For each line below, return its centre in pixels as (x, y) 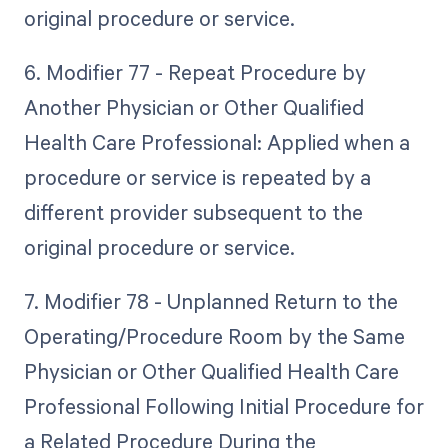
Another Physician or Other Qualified (193, 107)
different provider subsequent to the (193, 212)
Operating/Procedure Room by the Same (214, 336)
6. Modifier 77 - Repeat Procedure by (194, 72)
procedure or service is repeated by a (197, 177)
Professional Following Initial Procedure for (223, 406)
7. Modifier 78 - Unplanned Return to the (210, 301)
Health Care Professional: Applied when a (216, 142)
